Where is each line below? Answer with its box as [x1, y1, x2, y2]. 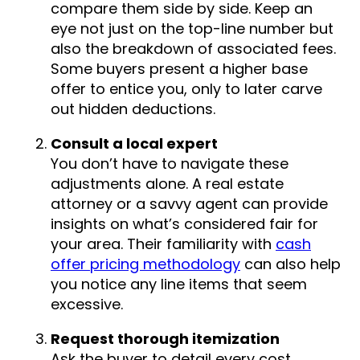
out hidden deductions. [51, 99, 215, 120]
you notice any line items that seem [51, 274, 307, 295]
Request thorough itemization [51, 329, 280, 350]
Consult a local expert [51, 133, 218, 154]
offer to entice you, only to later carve [51, 79, 322, 100]
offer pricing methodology [51, 254, 240, 275]
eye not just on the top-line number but [51, 18, 333, 39]
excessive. [51, 294, 123, 315]
